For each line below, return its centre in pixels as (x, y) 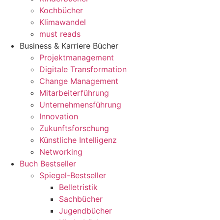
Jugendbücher (85, 211)
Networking (61, 152)
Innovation (59, 116)
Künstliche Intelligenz (78, 140)
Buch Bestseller (48, 164)
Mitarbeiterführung (74, 93)
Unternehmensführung (80, 105)
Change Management (79, 81)
